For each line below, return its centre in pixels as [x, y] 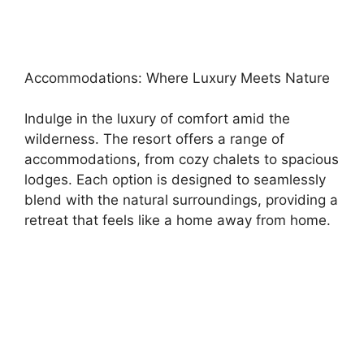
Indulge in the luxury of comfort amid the [157, 119]
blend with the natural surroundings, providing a [181, 200]
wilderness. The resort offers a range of [154, 139]
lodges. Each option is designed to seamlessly [175, 180]
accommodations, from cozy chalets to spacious [182, 159]
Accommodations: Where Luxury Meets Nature [177, 78]
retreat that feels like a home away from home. [178, 220]
